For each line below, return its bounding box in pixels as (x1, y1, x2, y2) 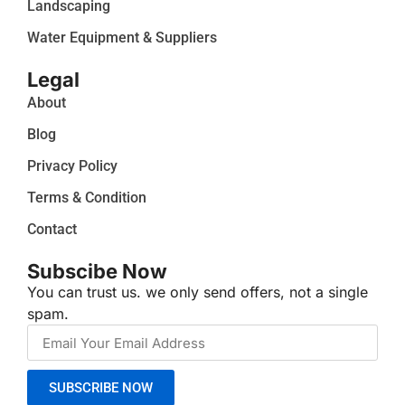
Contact (27, 221, 77, 239)
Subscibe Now (27, 259, 167, 284)
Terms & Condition (27, 189, 146, 207)
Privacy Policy (27, 157, 118, 175)
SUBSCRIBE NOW (49, 379, 153, 396)
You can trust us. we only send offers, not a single (27, 283, 368, 302)
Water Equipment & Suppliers (27, 29, 217, 47)
